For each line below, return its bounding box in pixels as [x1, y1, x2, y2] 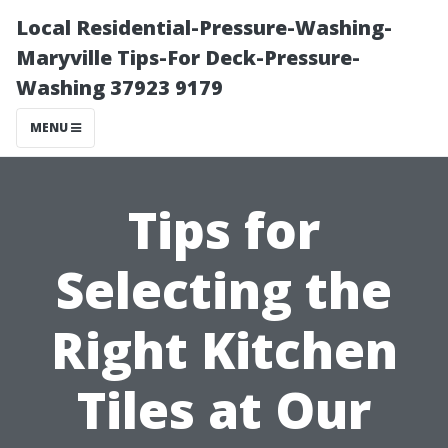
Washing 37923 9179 [16, 74, 223, 101]
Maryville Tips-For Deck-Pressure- [16, 44, 360, 71]
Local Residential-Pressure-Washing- [16, 14, 392, 41]
